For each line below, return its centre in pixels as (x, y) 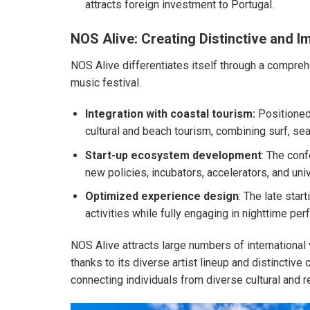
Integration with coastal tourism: (170, 114)
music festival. (106, 82)
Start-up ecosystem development (173, 155)
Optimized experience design (162, 197)
